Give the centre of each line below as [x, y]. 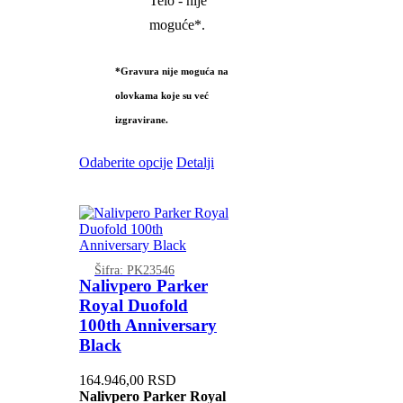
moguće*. [178, 24]
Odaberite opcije [125, 162]
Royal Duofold [133, 306]
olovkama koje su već [161, 95]
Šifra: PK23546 [134, 269]
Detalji [195, 162]
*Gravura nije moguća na [171, 71]
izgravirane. [141, 119]
